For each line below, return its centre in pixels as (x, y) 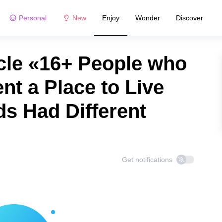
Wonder (147, 18)
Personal (32, 18)
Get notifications (147, 160)
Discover (189, 18)
